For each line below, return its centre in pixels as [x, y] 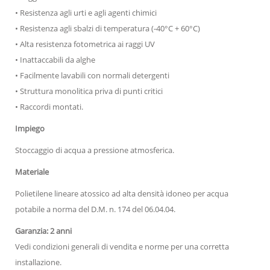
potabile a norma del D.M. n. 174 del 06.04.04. [95, 209]
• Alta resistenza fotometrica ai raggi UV [85, 44]
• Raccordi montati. [49, 106]
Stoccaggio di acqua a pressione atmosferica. [95, 150]
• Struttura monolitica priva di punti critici [89, 91]
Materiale [32, 171]
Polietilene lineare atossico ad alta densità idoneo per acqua [122, 193]
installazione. [38, 262]
